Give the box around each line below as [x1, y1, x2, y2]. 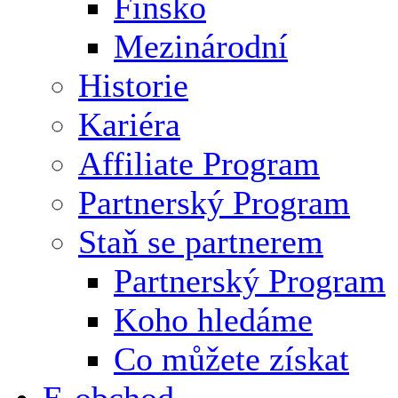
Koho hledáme [114, 300, 313, 338]
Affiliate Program [78, 144, 320, 182]
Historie [78, 66, 188, 104]
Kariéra [78, 105, 180, 143]
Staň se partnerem [78, 222, 323, 260]
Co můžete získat [114, 339, 349, 378]
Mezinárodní [114, 27, 288, 65]
